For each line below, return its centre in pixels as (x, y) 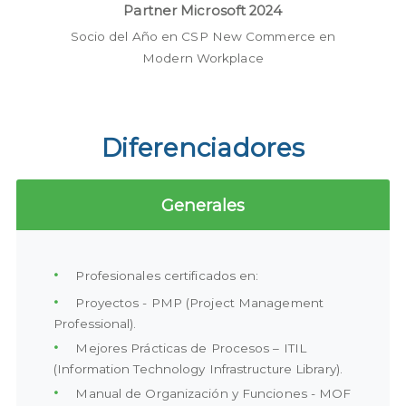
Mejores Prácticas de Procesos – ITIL (189, 348)
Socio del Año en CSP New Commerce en (203, 37)
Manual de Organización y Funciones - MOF (212, 394)
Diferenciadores (203, 148)
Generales (203, 205)
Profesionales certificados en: (165, 276)
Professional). (95, 324)
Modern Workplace (203, 58)
